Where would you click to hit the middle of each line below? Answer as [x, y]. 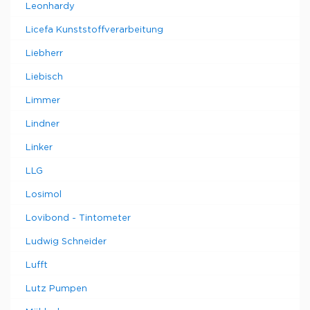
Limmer [43, 101]
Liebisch [44, 77]
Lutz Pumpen [56, 289]
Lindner [43, 124]
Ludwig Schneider [66, 242]
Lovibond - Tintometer [78, 218]
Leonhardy [50, 7]
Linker [39, 148]
